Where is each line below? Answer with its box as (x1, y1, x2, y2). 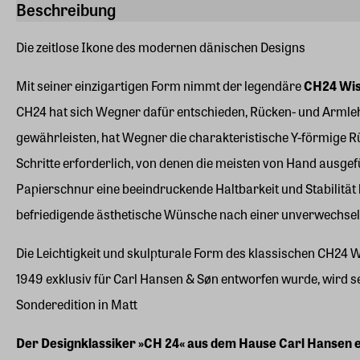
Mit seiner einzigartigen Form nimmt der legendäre (16, 76, 304, 95)
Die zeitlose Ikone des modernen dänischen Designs (16, 38, 305, 56)
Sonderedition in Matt (16, 295, 137, 313)
